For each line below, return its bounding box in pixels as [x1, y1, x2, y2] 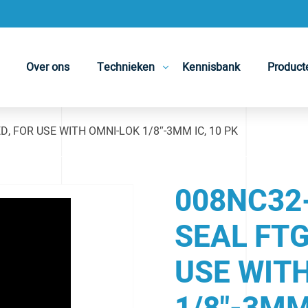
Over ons [26, 59, 70, 76]
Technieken [97, 59, 155, 76]
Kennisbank [182, 59, 241, 76]
